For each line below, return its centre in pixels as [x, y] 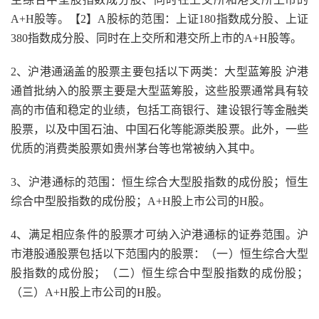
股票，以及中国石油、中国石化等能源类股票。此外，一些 [159, 129]
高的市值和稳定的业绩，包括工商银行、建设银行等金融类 [159, 110]
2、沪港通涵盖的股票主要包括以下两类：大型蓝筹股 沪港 [159, 72]
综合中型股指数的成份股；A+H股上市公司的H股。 [141, 201]
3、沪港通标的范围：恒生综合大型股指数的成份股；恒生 [159, 182]
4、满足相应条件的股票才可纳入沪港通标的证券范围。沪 [159, 235]
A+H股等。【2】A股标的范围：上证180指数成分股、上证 [159, 19]
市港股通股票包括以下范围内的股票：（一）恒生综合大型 [159, 254]
